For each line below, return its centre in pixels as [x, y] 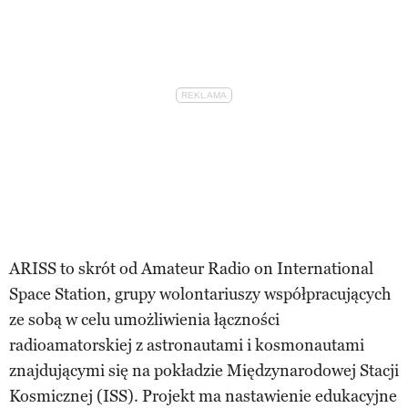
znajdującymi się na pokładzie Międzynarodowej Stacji [204, 370]
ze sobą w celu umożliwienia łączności [144, 319]
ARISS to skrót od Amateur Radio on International [191, 268]
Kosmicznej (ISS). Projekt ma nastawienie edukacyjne [203, 396]
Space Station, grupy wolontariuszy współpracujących [200, 294]
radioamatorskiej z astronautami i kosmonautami [187, 345]
